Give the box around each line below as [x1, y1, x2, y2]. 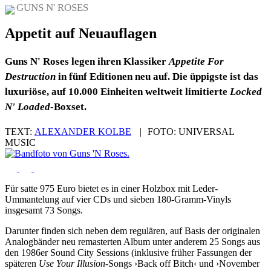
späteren [5, 258, 39, 269]
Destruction [5, 71, 56, 83]
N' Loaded [5, 101, 50, 113]
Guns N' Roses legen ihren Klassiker [5, 56, 169, 68]
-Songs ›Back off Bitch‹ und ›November [105, 258, 260, 269]
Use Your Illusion [39, 258, 105, 269]
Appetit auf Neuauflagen [5, 25, 157, 42]
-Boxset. [50, 101, 87, 113]
